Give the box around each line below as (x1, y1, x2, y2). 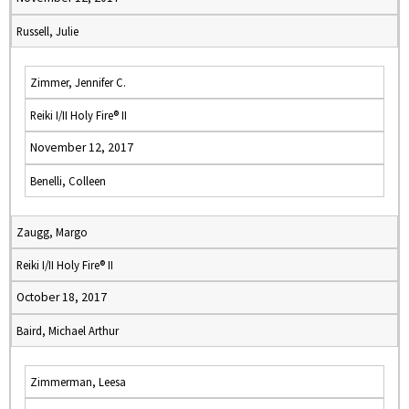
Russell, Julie (16, 24, 79, 38)
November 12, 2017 (30, 140, 133, 155)
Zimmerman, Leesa (30, 374, 126, 389)
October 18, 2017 (16, 289, 107, 305)
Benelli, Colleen (30, 173, 106, 188)
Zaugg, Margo (16, 225, 88, 239)
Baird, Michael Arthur (16, 323, 119, 338)
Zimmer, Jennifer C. (30, 75, 126, 89)
